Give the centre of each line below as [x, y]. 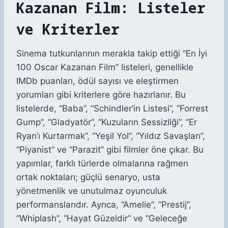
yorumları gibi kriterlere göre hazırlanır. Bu [101, 95]
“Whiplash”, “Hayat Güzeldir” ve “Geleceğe [102, 219]
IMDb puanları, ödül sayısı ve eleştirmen [97, 81]
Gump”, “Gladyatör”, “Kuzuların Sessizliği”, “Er [107, 122]
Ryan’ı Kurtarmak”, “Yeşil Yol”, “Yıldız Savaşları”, [111, 136]
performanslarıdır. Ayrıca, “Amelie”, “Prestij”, [104, 205]
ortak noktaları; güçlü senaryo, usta [88, 177]
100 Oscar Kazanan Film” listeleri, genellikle [105, 67]
